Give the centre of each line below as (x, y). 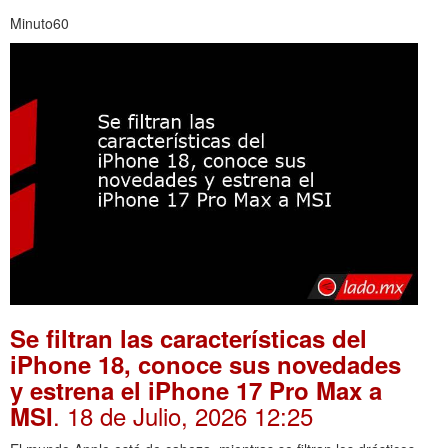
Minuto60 (39, 22)
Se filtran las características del (188, 337)
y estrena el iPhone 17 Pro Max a (196, 389)
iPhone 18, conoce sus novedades (205, 363)
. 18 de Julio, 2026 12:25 (183, 415)
